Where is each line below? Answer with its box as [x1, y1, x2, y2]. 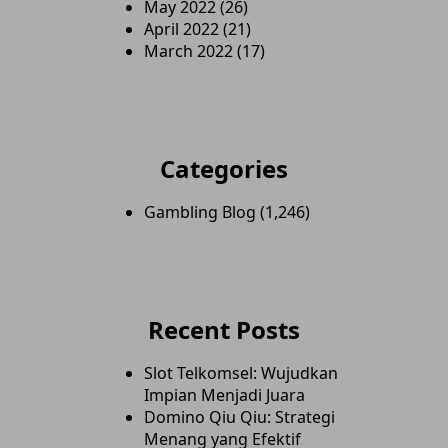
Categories [160, 152, 288, 185]
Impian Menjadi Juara [144, 384, 305, 406]
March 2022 [144, 40, 233, 62]
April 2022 [144, 18, 219, 40]
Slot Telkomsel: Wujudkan [144, 362, 338, 384]
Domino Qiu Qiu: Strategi [144, 406, 335, 428]
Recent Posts [148, 313, 300, 346]
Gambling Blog [144, 201, 256, 223]
